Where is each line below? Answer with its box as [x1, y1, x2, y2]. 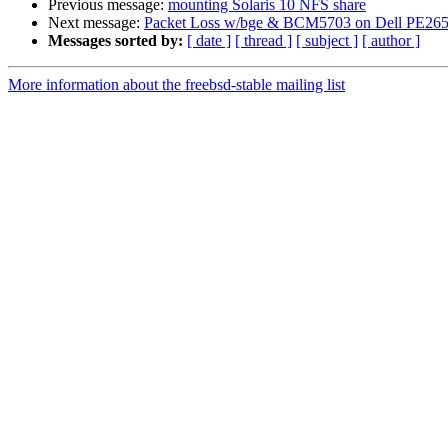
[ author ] [362, 32, 420, 50]
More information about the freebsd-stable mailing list [8, 76, 345, 94]
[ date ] [187, 32, 231, 50]
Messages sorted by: [48, 32, 183, 50]
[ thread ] [235, 32, 292, 50]
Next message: [48, 14, 144, 32]
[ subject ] [296, 32, 358, 50]
